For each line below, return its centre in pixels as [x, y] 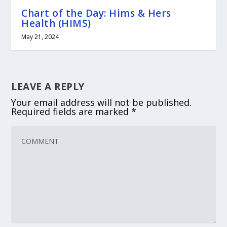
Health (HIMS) [56, 23]
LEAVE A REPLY [48, 86]
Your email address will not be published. [102, 102]
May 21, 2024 [40, 36]
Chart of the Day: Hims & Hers [96, 13]
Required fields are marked [71, 111]
